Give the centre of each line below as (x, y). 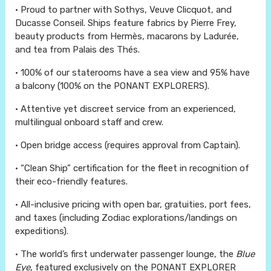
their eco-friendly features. (71, 182)
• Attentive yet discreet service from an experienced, (126, 109)
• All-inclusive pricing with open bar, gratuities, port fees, (133, 205)
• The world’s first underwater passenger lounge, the (126, 254)
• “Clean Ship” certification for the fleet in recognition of (132, 168)
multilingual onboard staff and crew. (89, 122)
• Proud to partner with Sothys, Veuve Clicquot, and (123, 10)
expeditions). (42, 231)
